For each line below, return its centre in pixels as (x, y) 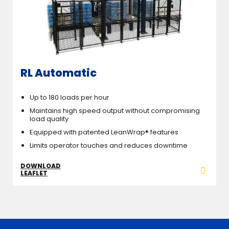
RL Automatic (59, 73)
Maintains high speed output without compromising (115, 111)
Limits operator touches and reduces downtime (109, 146)
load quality (49, 119)
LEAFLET (34, 173)
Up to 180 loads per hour (70, 98)
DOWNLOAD (41, 166)
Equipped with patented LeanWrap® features (104, 132)
